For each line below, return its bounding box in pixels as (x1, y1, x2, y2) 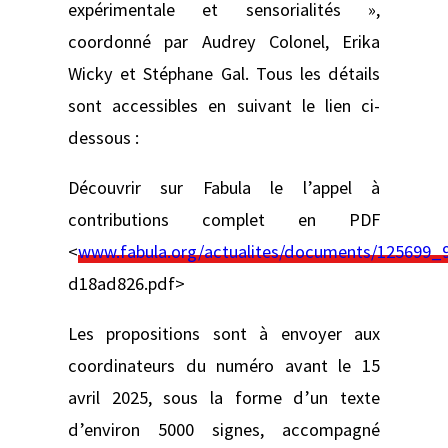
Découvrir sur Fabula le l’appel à (68, 176, 380, 200)
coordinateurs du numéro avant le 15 (68, 354, 380, 378)
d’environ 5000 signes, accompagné (68, 418, 380, 442)
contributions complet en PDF (68, 208, 380, 232)
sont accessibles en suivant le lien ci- (68, 93, 380, 117)
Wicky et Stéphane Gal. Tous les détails (68, 61, 380, 85)
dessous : (68, 125, 139, 149)
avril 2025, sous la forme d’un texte (68, 386, 380, 410)
